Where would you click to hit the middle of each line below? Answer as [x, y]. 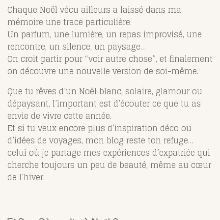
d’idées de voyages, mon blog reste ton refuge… [100, 140]
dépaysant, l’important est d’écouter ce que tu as [104, 103]
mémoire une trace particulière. [69, 22]
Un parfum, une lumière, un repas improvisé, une [105, 34]
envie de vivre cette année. [59, 116]
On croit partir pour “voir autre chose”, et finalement [110, 59]
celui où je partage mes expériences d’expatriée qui [109, 152]
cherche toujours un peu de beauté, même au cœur [109, 165]
